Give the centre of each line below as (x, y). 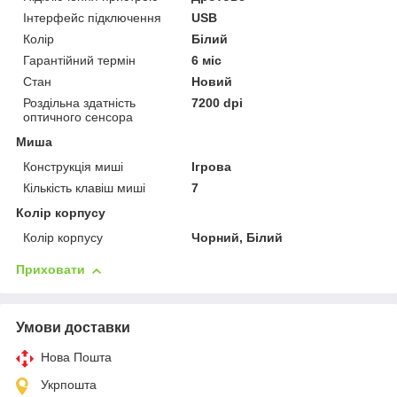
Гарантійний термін (79, 61)
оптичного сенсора (78, 117)
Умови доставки (73, 328)
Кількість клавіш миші (84, 188)
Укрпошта (69, 385)
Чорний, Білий (237, 238)
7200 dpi (218, 103)
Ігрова (212, 167)
